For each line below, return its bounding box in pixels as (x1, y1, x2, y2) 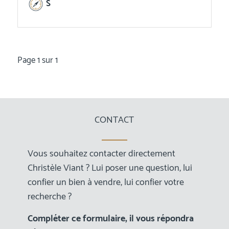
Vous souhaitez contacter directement (27, 146, 175, 162)
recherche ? (27, 189, 72, 204)
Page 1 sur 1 (17, 53, 58, 68)
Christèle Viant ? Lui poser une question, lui (27, 160, 192, 176)
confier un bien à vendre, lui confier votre (27, 174, 184, 190)
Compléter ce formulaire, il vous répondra (27, 211, 194, 226)
